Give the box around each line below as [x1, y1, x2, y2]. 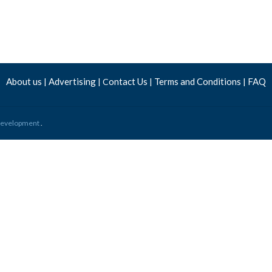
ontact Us [109, 76, 149, 87]
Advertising [49, 76, 96, 87]
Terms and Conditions [154, 76, 243, 87]
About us [6, 76, 44, 87]
